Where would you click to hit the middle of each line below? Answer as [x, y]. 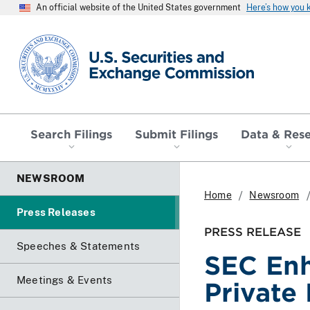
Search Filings [72, 133]
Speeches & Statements [79, 246]
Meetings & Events [65, 280]
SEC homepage [58, 40]
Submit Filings [176, 133]
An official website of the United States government [138, 8]
